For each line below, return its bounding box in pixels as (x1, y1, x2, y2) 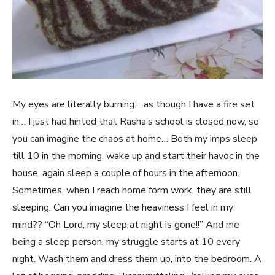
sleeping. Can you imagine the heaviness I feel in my (12, 201, 233, 214)
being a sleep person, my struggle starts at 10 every (12, 235, 240, 249)
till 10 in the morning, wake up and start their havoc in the (12, 149, 260, 163)
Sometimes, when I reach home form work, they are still (12, 184, 252, 197)
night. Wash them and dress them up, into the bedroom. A (12, 252, 261, 266)
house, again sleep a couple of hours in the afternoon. (12, 166, 239, 180)
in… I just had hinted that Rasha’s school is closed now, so (12, 115, 259, 128)
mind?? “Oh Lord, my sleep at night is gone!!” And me (12, 218, 239, 231)
